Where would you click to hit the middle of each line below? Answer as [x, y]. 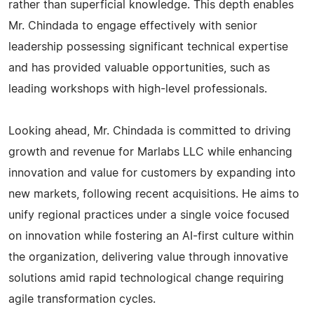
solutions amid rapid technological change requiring [146, 278]
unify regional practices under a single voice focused [149, 215]
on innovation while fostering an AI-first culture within [151, 236]
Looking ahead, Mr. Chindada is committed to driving [150, 131]
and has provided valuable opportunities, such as [139, 68]
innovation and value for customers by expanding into [152, 173]
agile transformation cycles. [82, 299]
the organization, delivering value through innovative [148, 257]
